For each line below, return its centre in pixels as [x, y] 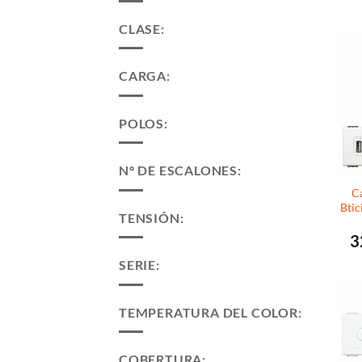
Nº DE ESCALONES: [180, 170]
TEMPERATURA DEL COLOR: [210, 312]
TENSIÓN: [152, 217]
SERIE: [139, 265]
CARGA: [145, 76]
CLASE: [142, 28]
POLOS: [143, 123]
